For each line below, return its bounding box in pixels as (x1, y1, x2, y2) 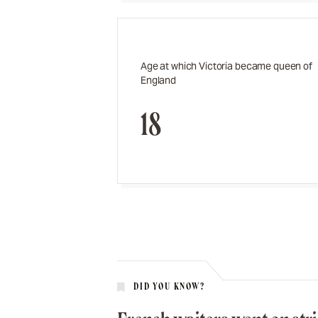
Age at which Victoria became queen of (141, 59, 312, 72)
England (141, 73, 177, 87)
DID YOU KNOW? (133, 280, 205, 292)
